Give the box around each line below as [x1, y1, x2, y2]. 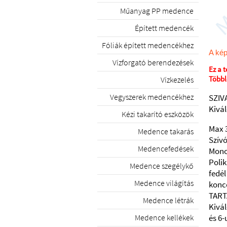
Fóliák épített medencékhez [102, 40, 194, 50]
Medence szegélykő [130, 161, 194, 171]
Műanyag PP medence [120, 6, 194, 16]
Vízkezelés [161, 74, 194, 85]
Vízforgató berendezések [112, 57, 194, 67]
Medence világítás [134, 178, 194, 188]
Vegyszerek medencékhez [110, 92, 194, 102]
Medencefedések [138, 143, 194, 154]
